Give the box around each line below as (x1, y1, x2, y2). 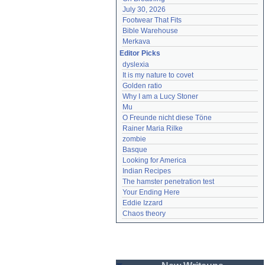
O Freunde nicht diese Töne (122, 114, 212, 122)
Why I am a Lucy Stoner (122, 92, 198, 101)
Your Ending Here (122, 188, 180, 196)
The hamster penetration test (122, 177, 214, 186)
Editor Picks (119, 49, 160, 57)
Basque (122, 146, 147, 154)
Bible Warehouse (122, 27, 178, 35)
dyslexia (122, 60, 149, 69)
